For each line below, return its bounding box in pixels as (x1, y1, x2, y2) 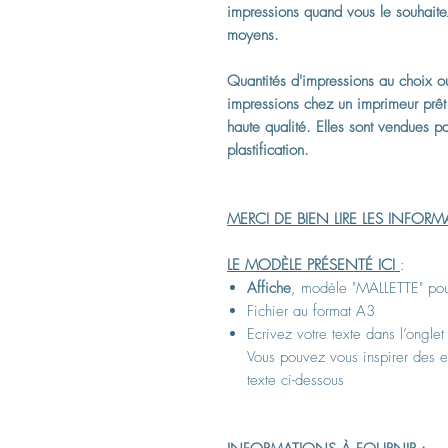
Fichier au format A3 (247, 300, 375, 321)
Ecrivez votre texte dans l (247, 323, 403, 344)
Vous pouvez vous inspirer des (247, 346, 440, 367)
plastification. (227, 139, 309, 160)
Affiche (247, 277, 291, 298)
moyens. (227, 24, 279, 45)
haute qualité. (227, 116, 311, 137)
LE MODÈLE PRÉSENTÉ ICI (227, 254, 400, 275)
